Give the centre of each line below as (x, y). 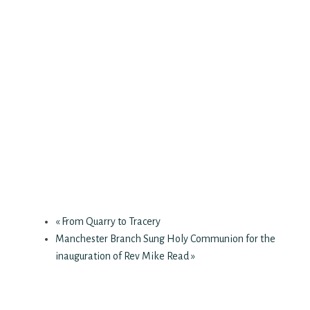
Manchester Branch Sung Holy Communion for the (165, 239)
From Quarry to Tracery (110, 222)
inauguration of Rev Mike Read (123, 256)
